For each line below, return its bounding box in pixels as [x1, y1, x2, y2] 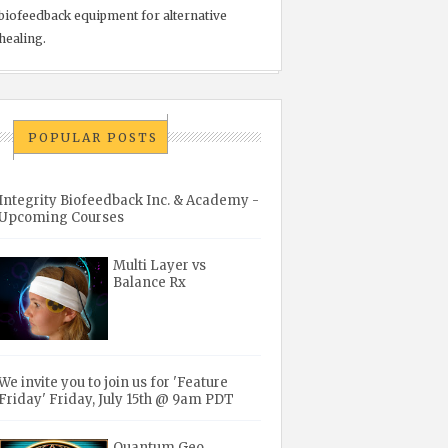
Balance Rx [113, 274, 187, 292]
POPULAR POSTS [28, 129, 159, 145]
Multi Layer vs [113, 257, 207, 275]
